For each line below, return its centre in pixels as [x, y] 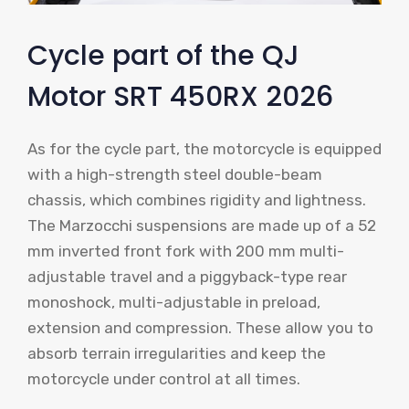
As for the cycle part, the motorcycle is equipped [204, 148]
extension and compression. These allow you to [200, 327]
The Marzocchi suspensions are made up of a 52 [202, 225]
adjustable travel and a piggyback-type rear [187, 276]
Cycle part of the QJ [163, 55]
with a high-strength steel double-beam [175, 174]
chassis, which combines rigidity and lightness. [197, 199]
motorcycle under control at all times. [164, 378]
